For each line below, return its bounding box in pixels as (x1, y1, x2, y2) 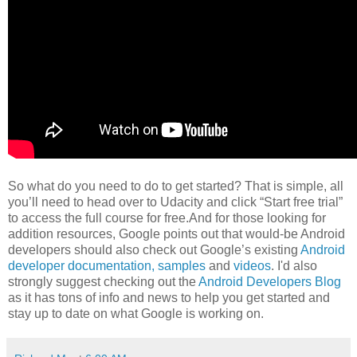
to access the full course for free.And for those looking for (8, 210, 326, 225)
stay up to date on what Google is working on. (8, 306, 264, 320)
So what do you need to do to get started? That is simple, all (8, 178, 343, 193)
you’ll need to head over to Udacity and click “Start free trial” (8, 194, 343, 209)
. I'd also (271, 258, 317, 273)
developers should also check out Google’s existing (8, 242, 300, 257)
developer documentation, (8, 258, 155, 273)
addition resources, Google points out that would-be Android (8, 226, 345, 241)
